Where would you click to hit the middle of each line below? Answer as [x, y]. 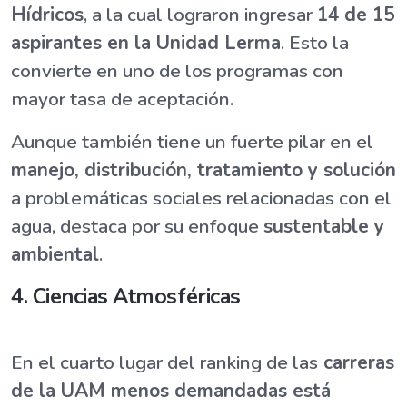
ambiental [55, 255]
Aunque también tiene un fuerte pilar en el [192, 142]
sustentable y [324, 227]
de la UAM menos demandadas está [171, 391]
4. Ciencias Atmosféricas [126, 297]
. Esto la [315, 43]
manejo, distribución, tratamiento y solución [203, 170]
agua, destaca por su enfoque [137, 227]
